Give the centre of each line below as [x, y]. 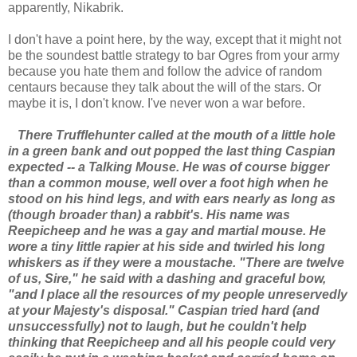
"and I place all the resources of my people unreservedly [178, 294]
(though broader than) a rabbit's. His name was [149, 214]
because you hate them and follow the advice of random [165, 71]
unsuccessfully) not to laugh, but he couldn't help [157, 326]
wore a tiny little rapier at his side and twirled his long [167, 246]
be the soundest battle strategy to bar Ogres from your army [174, 55]
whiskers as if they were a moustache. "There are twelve [176, 262]
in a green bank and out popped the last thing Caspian [172, 151]
